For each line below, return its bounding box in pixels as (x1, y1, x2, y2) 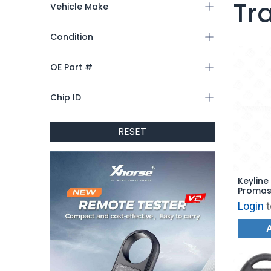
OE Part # (50, 60, 93, 73)
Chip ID (50, 91, 81, 103)
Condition (50, 30, 93, 43)
